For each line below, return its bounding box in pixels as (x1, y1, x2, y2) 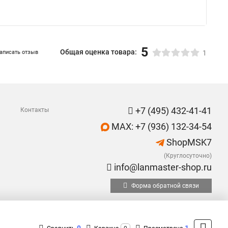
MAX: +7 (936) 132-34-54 (109, 121, 212, 132)
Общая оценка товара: (60, 48, 137, 56)
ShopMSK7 (164, 137, 212, 148)
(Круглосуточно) (164, 152, 212, 159)
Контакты (20, 106, 49, 113)
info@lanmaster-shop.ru (112, 162, 212, 173)
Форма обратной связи (130, 182, 199, 189)
